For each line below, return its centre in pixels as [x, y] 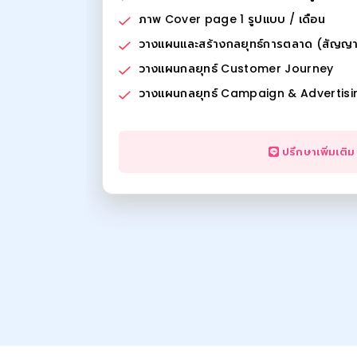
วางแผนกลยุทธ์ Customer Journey [236, 69]
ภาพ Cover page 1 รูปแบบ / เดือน [231, 19]
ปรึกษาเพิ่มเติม [317, 151]
